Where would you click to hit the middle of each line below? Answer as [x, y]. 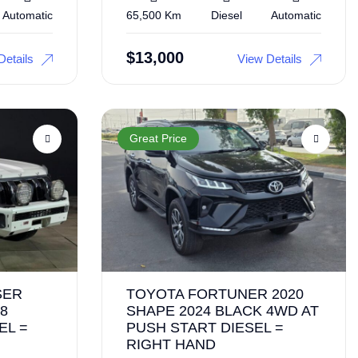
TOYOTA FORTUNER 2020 [215, 294]
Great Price [158, 139]
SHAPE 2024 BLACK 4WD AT [223, 310]
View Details [270, 58]
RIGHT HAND [171, 344]
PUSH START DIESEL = [205, 327]
